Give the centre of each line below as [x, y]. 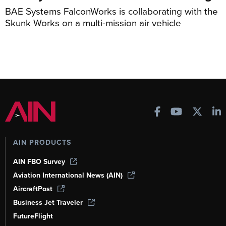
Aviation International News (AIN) [68, 175]
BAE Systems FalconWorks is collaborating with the [111, 11]
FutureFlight [33, 216]
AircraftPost [33, 189]
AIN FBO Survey [39, 162]
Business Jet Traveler [48, 203]
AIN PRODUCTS [42, 143]
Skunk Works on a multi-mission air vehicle [93, 23]
